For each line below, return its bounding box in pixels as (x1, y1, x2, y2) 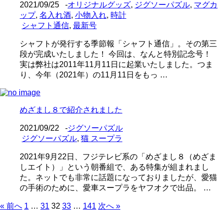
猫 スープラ (81, 134, 122, 143)
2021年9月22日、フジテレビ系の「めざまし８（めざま (20, 152, 217, 161)
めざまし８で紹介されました (20, 105, 122, 114)
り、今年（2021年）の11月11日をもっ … (20, 70, 168, 79)
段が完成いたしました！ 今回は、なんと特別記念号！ (20, 49, 219, 58)
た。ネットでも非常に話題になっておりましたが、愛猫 (20, 173, 217, 182)
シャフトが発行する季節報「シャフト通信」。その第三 (20, 39, 217, 48)
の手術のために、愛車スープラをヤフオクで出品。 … (20, 183, 211, 192)
